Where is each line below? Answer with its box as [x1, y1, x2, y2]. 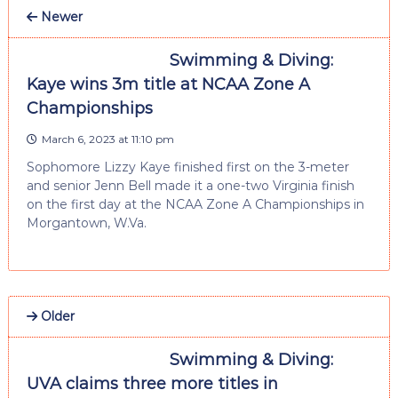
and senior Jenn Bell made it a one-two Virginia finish [26, 177, 354, 194]
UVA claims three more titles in [26, 373, 278, 394]
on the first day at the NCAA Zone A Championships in [26, 195, 364, 212]
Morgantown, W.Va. [26, 214, 147, 231]
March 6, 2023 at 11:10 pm [41, 131, 174, 146]
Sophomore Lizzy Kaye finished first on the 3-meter [26, 158, 349, 175]
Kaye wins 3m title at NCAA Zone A [26, 74, 310, 94]
